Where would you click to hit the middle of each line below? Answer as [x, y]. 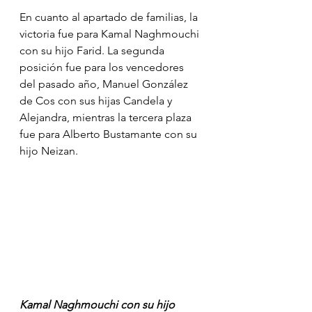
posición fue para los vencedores [103, 67]
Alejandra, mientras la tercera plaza [107, 117]
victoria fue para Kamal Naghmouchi [111, 33]
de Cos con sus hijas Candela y [97, 100]
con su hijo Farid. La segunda [93, 50]
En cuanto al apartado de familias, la [110, 17]
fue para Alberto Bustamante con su [110, 134]
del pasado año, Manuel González [105, 84]
